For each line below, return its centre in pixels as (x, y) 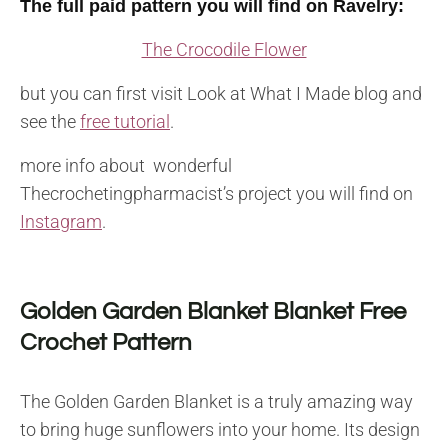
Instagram (61, 222)
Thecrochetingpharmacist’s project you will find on (216, 194)
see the (50, 122)
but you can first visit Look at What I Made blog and (221, 94)
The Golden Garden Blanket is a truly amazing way (216, 402)
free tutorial (125, 122)
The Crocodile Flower (224, 50)
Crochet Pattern (106, 343)
